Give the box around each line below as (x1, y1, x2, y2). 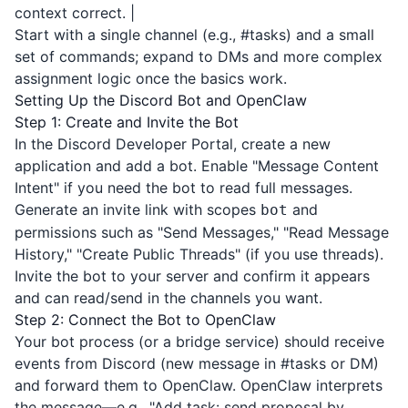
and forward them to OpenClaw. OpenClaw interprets (15, 376, 382, 394)
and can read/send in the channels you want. (15, 289, 322, 307)
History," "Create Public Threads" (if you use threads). (15, 245, 383, 263)
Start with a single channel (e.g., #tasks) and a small (15, 25, 374, 44)
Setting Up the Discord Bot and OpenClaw (15, 91, 307, 109)
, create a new (233, 135, 331, 153)
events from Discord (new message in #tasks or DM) (15, 354, 379, 372)
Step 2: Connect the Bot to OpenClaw (15, 311, 276, 329)
